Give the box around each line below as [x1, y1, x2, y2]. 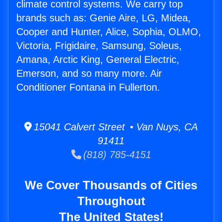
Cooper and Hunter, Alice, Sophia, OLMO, [16, 26, 201, 38]
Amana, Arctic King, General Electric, [16, 54, 179, 65]
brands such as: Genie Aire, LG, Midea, [16, 12, 191, 24]
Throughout [77, 194, 145, 208]
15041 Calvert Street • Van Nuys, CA [32, 121, 198, 133]
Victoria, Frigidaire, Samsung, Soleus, [16, 40, 182, 52]
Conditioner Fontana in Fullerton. [16, 82, 160, 93]
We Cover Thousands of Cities [25, 178, 197, 192]
